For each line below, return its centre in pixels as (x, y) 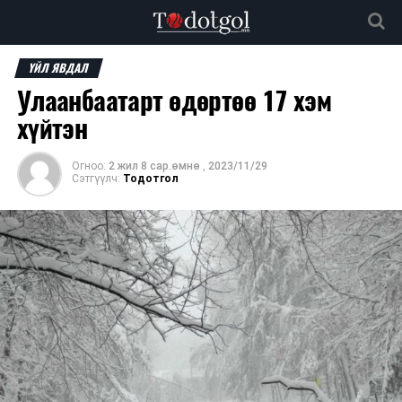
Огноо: (88, 166)
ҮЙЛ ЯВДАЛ (59, 68)
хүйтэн (52, 129)
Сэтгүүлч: (96, 179)
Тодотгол (150, 179)
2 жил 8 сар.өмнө (154, 166)
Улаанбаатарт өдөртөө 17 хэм (174, 101)
